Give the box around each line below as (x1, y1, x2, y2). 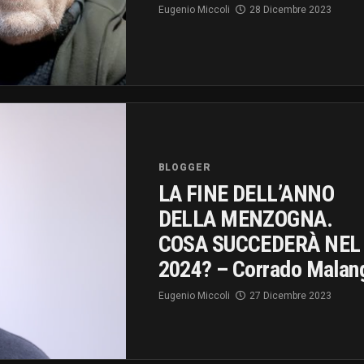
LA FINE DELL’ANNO (158, 180, 334, 207)
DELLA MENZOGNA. (158, 205, 333, 232)
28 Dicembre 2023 (249, 3, 331, 15)
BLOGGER (158, 161, 211, 173)
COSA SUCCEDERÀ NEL (158, 230, 361, 258)
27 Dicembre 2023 (249, 289, 331, 301)
